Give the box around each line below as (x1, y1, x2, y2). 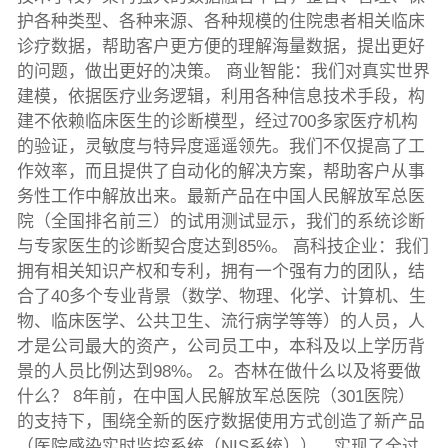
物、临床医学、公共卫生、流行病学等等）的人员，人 (16, 312, 425, 332)
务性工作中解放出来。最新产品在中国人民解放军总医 (16, 187, 425, 207)
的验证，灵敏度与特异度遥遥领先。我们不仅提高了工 (16, 137, 425, 157)
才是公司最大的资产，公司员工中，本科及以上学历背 (16, 337, 425, 357)
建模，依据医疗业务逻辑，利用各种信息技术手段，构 (16, 87, 425, 107)
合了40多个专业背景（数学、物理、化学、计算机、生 (16, 287, 426, 307)
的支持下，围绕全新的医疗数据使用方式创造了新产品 (16, 412, 425, 432)
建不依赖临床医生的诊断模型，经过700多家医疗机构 (16, 112, 418, 132)
